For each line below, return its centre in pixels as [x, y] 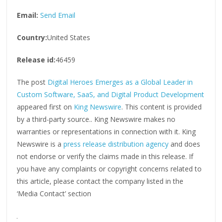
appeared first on [46, 107]
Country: [32, 37]
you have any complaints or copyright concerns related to [110, 168]
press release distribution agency [116, 144]
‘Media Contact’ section [54, 193]
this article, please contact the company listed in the [100, 181]
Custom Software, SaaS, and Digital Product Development [111, 94]
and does [185, 144]
